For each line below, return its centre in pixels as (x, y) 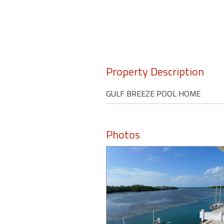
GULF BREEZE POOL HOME (153, 93)
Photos (123, 135)
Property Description (155, 71)
